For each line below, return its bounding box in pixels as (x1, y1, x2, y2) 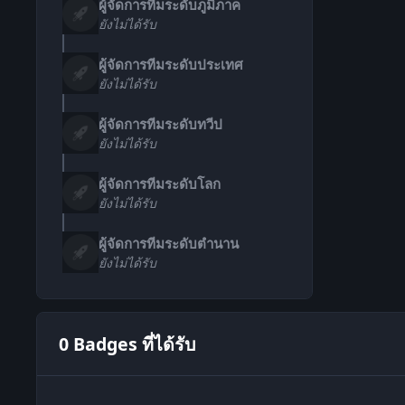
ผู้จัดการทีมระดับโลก (99, 174, 221, 193)
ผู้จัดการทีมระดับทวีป (99, 114, 222, 133)
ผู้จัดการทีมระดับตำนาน (99, 233, 239, 252)
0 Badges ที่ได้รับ (58, 331, 195, 356)
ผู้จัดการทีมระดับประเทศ (99, 54, 243, 73)
